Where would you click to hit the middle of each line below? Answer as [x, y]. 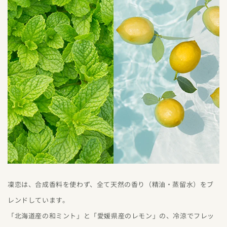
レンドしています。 [39, 200]
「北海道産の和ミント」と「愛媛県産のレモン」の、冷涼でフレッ [111, 216]
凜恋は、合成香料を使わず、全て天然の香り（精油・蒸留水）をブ [111, 184]
